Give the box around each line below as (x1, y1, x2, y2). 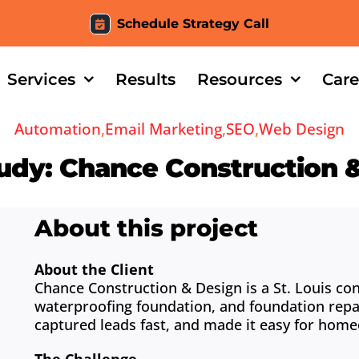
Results (115, 69, 176, 89)
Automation (14, 119, 101, 140)
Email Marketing (105, 119, 222, 140)
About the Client (34, 260, 155, 280)
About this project (34, 214, 259, 243)
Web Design (259, 119, 345, 140)
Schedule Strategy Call (116, 16, 269, 31)
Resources (196, 69, 282, 89)
